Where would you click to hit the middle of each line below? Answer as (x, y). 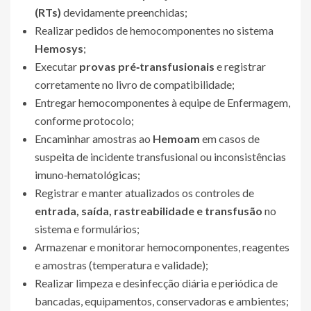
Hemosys (59, 48)
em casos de (230, 138)
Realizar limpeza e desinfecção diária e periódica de (156, 283)
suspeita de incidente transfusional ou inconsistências (160, 157)
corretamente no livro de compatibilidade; (135, 84)
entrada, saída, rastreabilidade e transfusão (149, 211)
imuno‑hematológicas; (87, 175)
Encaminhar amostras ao (94, 138)
